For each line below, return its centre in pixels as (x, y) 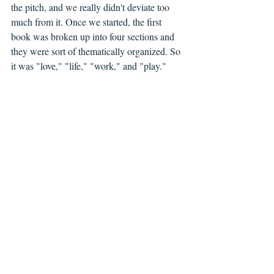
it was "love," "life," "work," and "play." (89, 66)
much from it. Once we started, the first (87, 22)
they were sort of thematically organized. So (97, 51)
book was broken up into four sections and (94, 37)
